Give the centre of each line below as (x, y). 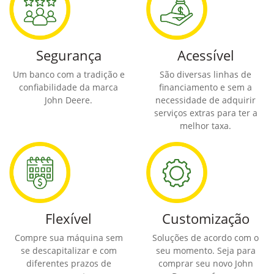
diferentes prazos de (68, 263)
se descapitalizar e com (68, 250)
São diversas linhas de (206, 74)
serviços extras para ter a (206, 113)
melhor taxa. (206, 125)
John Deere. (68, 100)
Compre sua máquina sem (68, 237)
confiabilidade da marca (68, 87)
